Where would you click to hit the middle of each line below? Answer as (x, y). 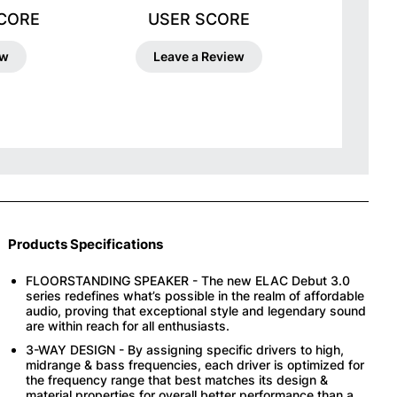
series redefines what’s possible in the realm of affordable (195, 295)
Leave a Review (198, 56)
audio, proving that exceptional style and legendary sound (196, 310)
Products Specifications (86, 244)
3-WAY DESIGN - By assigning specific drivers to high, (185, 349)
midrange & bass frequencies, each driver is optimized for (195, 364)
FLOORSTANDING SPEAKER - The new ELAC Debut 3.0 (188, 280)
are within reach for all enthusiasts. (128, 325)
